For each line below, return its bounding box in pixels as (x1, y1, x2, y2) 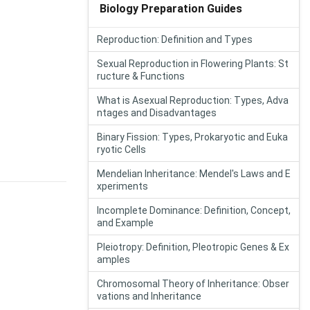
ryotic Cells (97, 144, 146, 155)
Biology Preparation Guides (100, 1, 242, 15)
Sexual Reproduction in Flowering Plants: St (97, 58, 289, 69)
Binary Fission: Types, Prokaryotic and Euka (97, 131, 288, 143)
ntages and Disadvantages (97, 107, 217, 118)
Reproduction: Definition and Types (97, 34, 253, 45)
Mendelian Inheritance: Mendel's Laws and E (97, 168, 291, 179)
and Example (97, 217, 154, 228)
